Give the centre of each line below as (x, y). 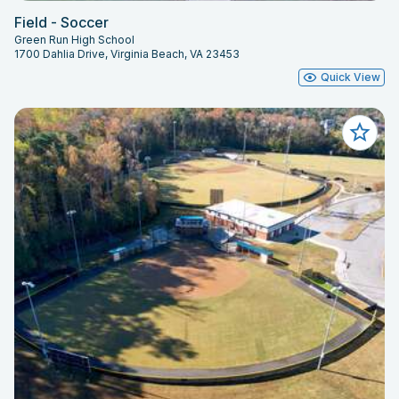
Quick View (350, 77)
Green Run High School (74, 40)
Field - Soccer (61, 23)
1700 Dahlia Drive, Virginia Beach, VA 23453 (127, 54)
